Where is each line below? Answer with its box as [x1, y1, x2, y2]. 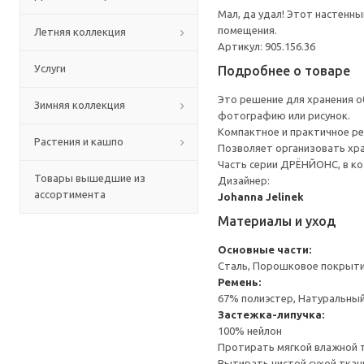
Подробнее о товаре [218, 63, 350, 78]
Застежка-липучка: [218, 309, 324, 320]
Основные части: [218, 244, 311, 255]
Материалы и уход [218, 214, 336, 228]
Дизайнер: [218, 175, 270, 186]
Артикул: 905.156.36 [218, 41, 315, 52]
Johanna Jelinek [218, 191, 304, 202]
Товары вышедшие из [34, 172, 145, 184]
